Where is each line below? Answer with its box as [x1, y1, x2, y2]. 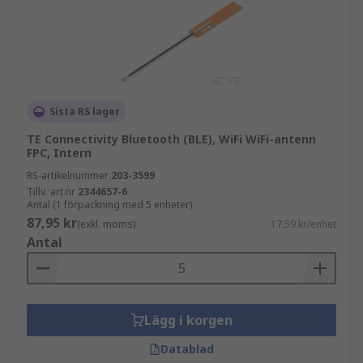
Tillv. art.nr [27, 185, 75, 199]
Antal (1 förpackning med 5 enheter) [27, 198, 192, 211]
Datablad [160, 341, 214, 357]
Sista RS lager [49, 105, 120, 118]
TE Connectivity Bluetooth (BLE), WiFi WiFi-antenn [27, 131, 316, 147]
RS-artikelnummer [27, 169, 109, 182]
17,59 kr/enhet [271, 217, 336, 231]
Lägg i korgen [143, 311, 233, 329]
